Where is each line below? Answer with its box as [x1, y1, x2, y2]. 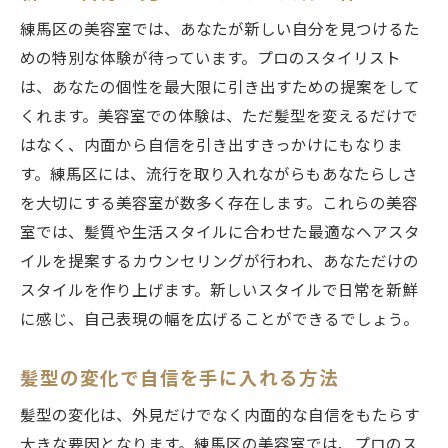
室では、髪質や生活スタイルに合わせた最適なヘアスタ [20, 223, 420, 242]
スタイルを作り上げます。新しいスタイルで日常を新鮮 [20, 281, 418, 300]
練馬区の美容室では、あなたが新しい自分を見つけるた [20, 20, 420, 39]
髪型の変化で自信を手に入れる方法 [20, 367, 340, 389]
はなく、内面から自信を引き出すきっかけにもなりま [20, 136, 403, 155]
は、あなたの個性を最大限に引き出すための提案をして [20, 78, 420, 97]
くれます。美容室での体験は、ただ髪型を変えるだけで [20, 107, 418, 126]
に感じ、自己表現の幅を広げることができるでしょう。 [20, 310, 419, 329]
